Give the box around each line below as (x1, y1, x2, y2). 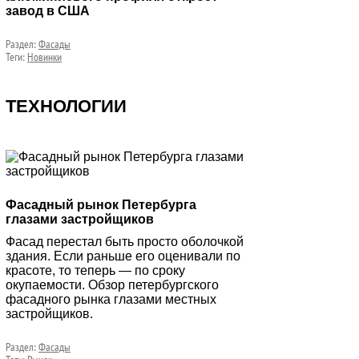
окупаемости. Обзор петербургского (6, 278, 219, 292)
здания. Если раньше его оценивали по (6, 249, 240, 263)
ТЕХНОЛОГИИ (6, 96, 127, 116)
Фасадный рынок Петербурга (6, 198, 196, 212)
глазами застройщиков (6, 212, 154, 226)
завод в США (6, 4, 90, 18)
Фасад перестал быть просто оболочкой (6, 235, 244, 248)
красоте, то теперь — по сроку (6, 264, 185, 277)
